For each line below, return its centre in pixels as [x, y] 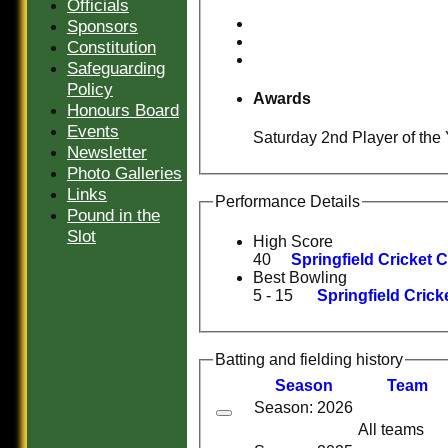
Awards [282, 98]
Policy [90, 89]
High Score [293, 241]
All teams [391, 430]
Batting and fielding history [309, 359]
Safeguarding [116, 68]
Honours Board [123, 110]
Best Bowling [300, 277]
